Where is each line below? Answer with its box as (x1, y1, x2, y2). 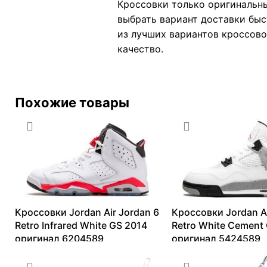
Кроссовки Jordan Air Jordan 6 (15, 206, 159, 219)
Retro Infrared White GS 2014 (15, 219, 147, 232)
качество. (117, 42, 163, 55)
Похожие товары (15, 94, 129, 110)
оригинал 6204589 (15, 232, 104, 245)
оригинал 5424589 (171, 232, 260, 245)
